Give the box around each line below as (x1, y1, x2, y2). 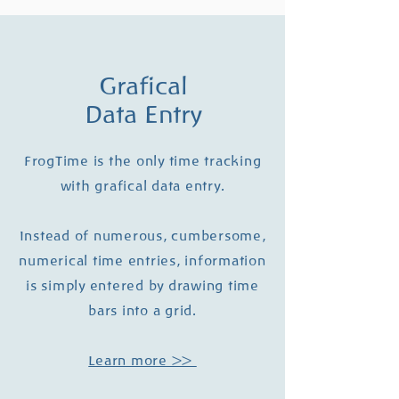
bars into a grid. (88, 304, 197, 318)
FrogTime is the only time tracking (23, 154, 262, 168)
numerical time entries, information (19, 254, 266, 268)
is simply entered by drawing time (26, 279, 259, 293)
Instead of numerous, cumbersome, (19, 229, 266, 243)
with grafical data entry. (60, 179, 225, 193)
